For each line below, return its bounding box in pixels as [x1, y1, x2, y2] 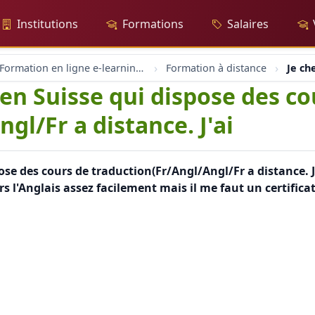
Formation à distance [166, 61, 266, 75]
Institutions [17, 16, 78, 32]
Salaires [227, 16, 269, 32]
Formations [122, 16, 184, 32]
